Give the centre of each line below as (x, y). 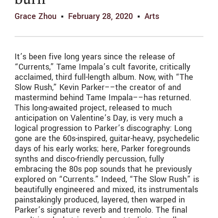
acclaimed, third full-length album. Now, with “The (104, 77)
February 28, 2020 (100, 17)
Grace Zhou (36, 17)
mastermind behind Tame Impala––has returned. (103, 98)
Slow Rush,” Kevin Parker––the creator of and (98, 88)
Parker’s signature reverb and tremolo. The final (101, 210)
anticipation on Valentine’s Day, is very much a (99, 118)
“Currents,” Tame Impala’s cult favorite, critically (102, 67)
